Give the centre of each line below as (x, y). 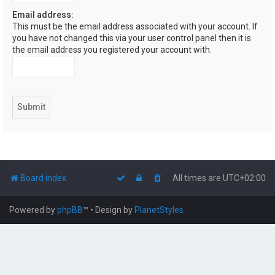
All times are (198, 178)
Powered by (33, 210)
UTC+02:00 (244, 178)
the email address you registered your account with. (112, 50)
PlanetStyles (159, 210)
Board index (43, 178)
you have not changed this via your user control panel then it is (132, 38)
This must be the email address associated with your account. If (135, 27)
